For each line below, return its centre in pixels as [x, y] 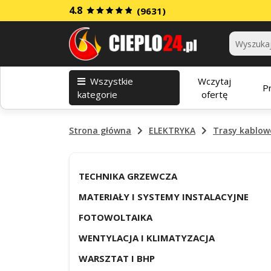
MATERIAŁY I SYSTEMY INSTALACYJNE [164, 197]
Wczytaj [214, 81]
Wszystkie [112, 81]
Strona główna [100, 130]
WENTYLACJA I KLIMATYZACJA [147, 238]
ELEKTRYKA [172, 130]
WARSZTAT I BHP [117, 258]
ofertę [214, 94]
